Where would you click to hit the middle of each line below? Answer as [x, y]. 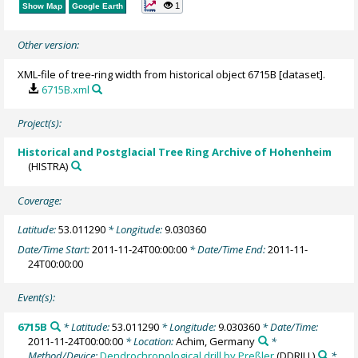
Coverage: [40, 201]
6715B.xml [65, 89]
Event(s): [37, 298]
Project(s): [40, 123]
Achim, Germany [216, 341]
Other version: [49, 45]
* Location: [150, 341]
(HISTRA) [48, 167]
